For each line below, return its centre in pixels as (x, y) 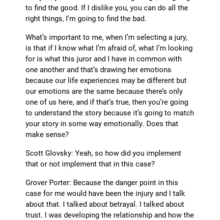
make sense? (47, 134)
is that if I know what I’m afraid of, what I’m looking (109, 48)
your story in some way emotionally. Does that (102, 124)
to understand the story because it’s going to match (110, 113)
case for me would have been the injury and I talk (106, 193)
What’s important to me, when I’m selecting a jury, (107, 37)
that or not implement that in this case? (90, 164)
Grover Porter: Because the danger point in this (102, 182)
